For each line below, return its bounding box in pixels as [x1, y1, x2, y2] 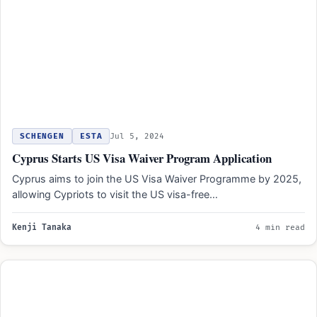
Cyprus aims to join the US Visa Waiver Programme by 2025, [12, 173, 301, 185]
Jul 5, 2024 [110, 132, 165, 141]
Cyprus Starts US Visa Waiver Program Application [12, 149, 272, 167]
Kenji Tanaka [12, 223, 71, 232]
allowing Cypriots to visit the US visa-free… [12, 188, 218, 200]
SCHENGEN [20, 132, 64, 141]
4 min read [255, 223, 305, 232]
